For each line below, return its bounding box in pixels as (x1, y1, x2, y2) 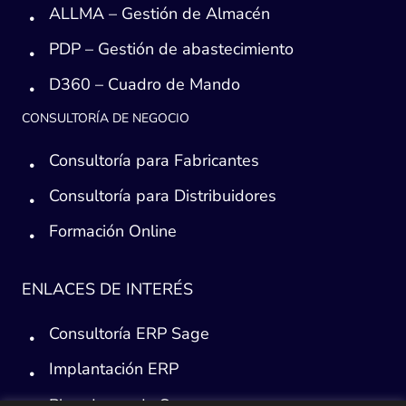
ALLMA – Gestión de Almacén (49, 2, 271, 24)
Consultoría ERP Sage (49, 323, 210, 345)
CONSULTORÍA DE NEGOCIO (22, 109, 189, 127)
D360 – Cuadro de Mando (49, 72, 241, 95)
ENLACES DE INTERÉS (22, 278, 193, 301)
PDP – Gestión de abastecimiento (49, 37, 295, 60)
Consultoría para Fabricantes (49, 149, 260, 171)
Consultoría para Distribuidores (49, 185, 277, 208)
